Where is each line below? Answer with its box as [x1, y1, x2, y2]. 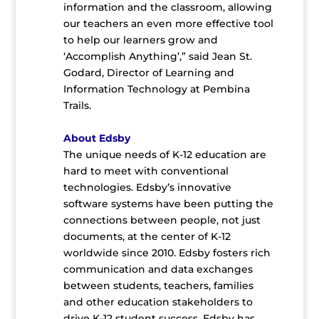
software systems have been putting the [63, 197, 273, 211]
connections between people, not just [63, 214, 261, 227]
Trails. [63, 99, 91, 113]
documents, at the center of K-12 [63, 230, 231, 244]
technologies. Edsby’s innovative [63, 181, 231, 194]
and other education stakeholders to [63, 296, 253, 309]
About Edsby [63, 132, 130, 145]
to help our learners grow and [63, 33, 218, 47]
